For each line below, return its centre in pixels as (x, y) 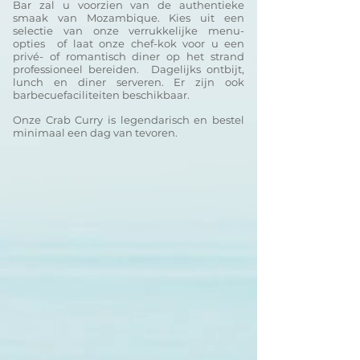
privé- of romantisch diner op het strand (129, 56)
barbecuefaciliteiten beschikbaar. (101, 95)
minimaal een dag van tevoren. (95, 133)
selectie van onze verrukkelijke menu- (129, 31)
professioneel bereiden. (76, 69)
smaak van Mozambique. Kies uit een (129, 18)
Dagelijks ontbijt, (197, 69)
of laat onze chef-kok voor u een (151, 43)
